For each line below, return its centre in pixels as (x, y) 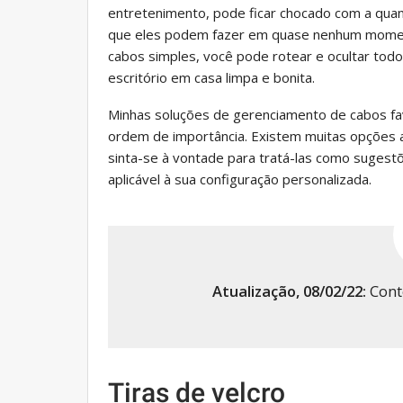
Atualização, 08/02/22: (290, 291)
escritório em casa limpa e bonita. (211, 77)
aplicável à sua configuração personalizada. (240, 179)
